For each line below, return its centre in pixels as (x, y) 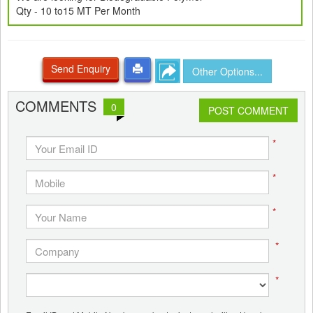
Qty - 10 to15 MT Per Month (78, 10)
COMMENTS (56, 106)
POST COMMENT (248, 110)
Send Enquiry (81, 68)
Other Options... (227, 71)
